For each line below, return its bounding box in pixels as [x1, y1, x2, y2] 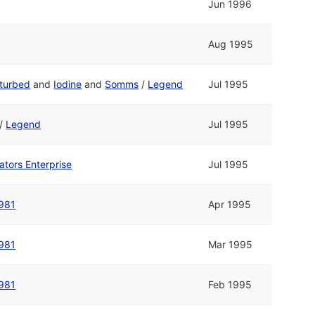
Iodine [53, 78, 82, 91]
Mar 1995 [208, 238, 253, 251]
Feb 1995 [208, 278, 252, 291]
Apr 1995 [208, 198, 252, 211]
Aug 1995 [208, 38, 254, 51]
